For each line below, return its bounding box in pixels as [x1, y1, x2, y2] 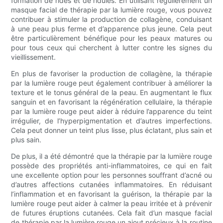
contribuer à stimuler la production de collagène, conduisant [11, 15, 212, 24]
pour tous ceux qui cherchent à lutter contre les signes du [11, 43, 212, 52]
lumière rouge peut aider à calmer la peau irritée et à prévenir [11, 199, 212, 208]
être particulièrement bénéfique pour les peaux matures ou [11, 34, 212, 43]
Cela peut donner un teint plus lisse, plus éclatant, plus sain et [11, 126, 212, 135]
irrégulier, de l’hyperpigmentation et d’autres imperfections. [11, 116, 212, 125]
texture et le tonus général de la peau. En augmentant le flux [11, 88, 212, 97]
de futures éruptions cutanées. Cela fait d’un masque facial [11, 209, 212, 218]
